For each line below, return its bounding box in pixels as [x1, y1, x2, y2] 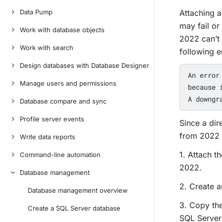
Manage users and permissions [20, 79, 116, 87]
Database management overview [28, 186, 128, 194]
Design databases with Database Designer [20, 61, 149, 69]
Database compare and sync [20, 97, 107, 105]
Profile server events [20, 115, 84, 123]
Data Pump [20, 8, 53, 16]
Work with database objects [20, 26, 105, 34]
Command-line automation [20, 151, 101, 159]
